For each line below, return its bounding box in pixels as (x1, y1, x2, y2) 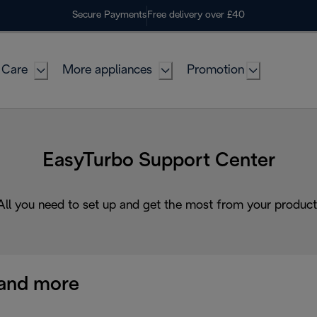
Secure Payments (72, 11, 146, 20)
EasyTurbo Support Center (42, 151, 275, 171)
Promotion (187, 64, 244, 76)
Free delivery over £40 (147, 11, 245, 20)
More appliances (62, 64, 152, 76)
